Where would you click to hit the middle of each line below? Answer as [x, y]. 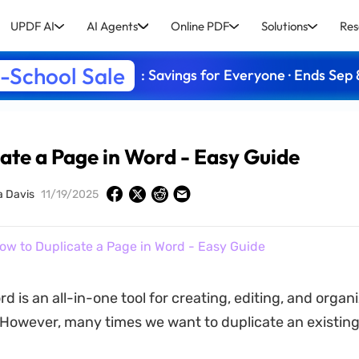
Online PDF [200, 26]
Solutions [284, 26]
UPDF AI [33, 26]
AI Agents [113, 26]
